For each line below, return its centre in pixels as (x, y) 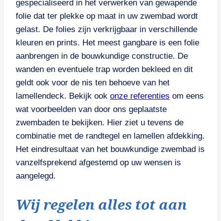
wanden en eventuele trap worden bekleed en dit (104, 69)
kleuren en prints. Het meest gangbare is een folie (108, 42)
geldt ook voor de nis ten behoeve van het (93, 82)
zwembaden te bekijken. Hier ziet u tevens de (100, 122)
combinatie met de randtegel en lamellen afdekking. (110, 136)
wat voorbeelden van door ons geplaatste (91, 109)
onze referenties (140, 96)
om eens (187, 96)
